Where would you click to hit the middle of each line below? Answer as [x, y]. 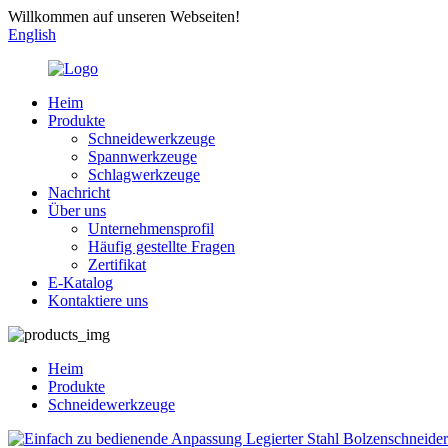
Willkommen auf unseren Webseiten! [124, 16]
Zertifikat [117, 264]
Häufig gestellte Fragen [161, 246]
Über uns [77, 210]
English [32, 34]
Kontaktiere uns [98, 300]
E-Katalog [80, 282]
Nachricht [79, 192]
